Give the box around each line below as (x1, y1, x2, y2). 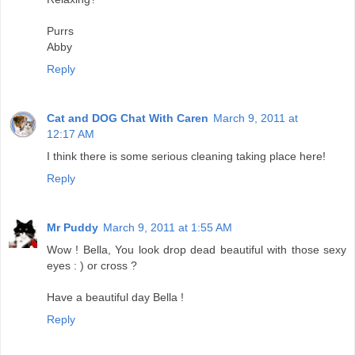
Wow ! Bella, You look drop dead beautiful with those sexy (47, 243, 346, 257)
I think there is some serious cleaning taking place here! (47, 150, 326, 163)
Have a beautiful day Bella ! (47, 291, 184, 304)
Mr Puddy (47, 221, 98, 235)
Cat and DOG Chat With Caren (47, 112, 208, 125)
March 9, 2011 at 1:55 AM (103, 221, 232, 235)
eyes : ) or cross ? (47, 259, 137, 273)
